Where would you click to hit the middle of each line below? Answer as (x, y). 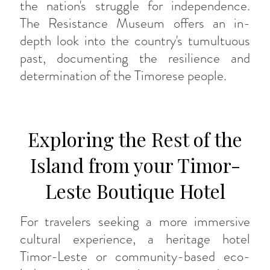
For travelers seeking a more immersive (135, 221)
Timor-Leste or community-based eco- (135, 256)
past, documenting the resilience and (135, 58)
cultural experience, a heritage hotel (135, 239)
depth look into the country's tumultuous (135, 40)
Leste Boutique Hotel (135, 190)
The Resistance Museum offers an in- (135, 23)
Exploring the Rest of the (135, 139)
